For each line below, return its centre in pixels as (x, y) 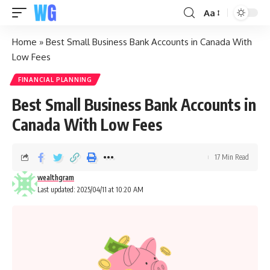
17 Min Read (232, 157)
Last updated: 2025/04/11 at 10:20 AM (90, 190)
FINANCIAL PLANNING (55, 80)
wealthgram (56, 177)
